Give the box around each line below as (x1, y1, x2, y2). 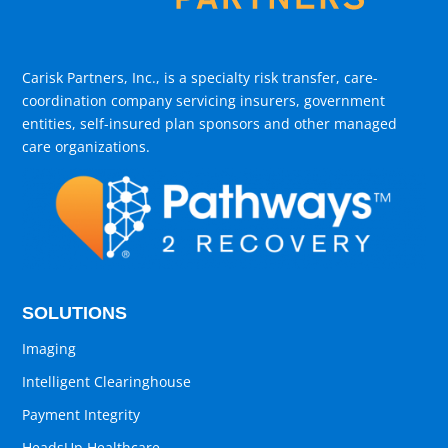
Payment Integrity (22, 405, 141, 425)
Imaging (22, 339, 77, 359)
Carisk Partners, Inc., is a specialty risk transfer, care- (22, 67, 379, 87)
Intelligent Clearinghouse (22, 372, 192, 392)
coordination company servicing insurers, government (22, 90, 386, 110)
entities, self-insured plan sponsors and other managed (22, 113, 398, 133)
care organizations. (22, 136, 151, 156)
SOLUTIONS (22, 303, 128, 324)
